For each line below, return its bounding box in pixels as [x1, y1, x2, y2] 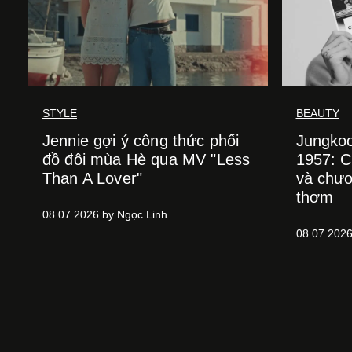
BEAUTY [295, 107, 339, 119]
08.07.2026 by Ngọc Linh [42, 208, 167, 221]
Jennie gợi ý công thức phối [42, 132, 240, 149]
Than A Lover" [42, 170, 143, 187]
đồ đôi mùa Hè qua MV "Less [42, 151, 251, 168]
